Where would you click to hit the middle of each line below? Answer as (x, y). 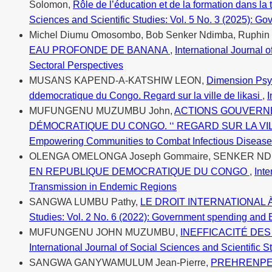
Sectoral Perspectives (76, 65)
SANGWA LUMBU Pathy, (85, 202)
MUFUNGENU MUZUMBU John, (102, 110)
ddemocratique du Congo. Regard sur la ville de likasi (146, 95)
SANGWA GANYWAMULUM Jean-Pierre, (120, 262)
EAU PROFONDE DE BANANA (100, 50)
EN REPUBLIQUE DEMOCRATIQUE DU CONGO (139, 171)
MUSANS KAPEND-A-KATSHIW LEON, (118, 80)
